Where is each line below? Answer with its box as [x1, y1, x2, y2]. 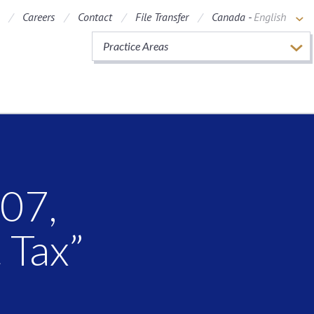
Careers [22, 10, 55, 24]
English [254, 10, 286, 24]
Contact [78, 10, 112, 24]
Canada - [212, 10, 254, 24]
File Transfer [135, 10, 189, 24]
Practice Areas [103, 39, 168, 53]
